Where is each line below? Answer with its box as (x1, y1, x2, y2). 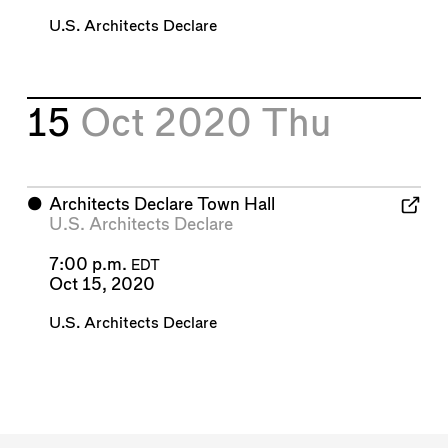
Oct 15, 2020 (48, 276, 155, 294)
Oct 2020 (80, 106, 262, 144)
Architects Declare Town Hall (48, 196, 275, 214)
